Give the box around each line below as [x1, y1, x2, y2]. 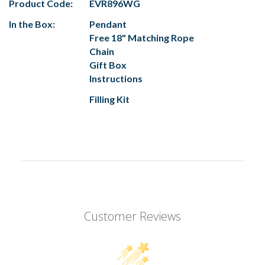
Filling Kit [89, 93, 130, 105]
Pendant [89, 18, 127, 30]
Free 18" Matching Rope [89, 32, 194, 44]
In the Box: [9, 18, 55, 30]
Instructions [89, 73, 143, 85]
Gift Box [89, 59, 127, 71]
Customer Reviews [84, 208, 181, 225]
